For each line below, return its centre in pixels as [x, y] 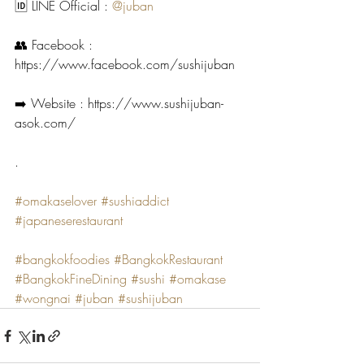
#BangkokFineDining [71, 279]
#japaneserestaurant [69, 220]
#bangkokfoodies [62, 259]
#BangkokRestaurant [168, 259]
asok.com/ [45, 123]
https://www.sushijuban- [156, 103]
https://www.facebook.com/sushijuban [125, 64]
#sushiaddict [135, 201]
